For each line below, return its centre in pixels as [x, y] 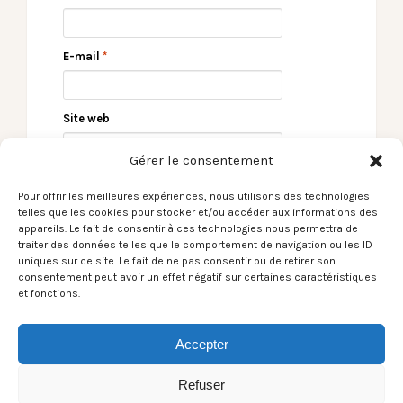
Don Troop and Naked [296, 321]
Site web [86, 119]
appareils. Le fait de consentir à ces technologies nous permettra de [188, 228]
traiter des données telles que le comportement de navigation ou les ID [195, 245]
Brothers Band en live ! [110, 321]
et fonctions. [49, 293]
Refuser [201, 384]
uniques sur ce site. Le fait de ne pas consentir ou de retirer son [177, 261]
